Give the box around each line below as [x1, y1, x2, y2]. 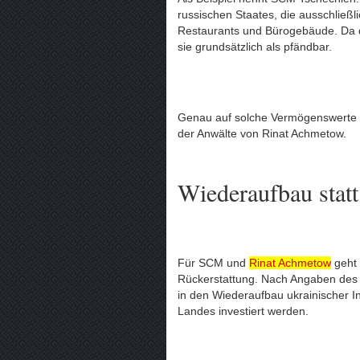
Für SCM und [178, 256, 249, 270]
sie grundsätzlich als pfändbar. [178, 40, 332, 54]
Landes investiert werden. [178, 305, 309, 318]
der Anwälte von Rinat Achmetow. [178, 127, 346, 141]
